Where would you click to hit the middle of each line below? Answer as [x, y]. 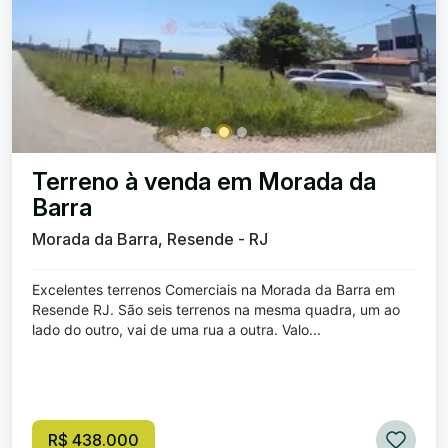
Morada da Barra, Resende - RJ [150, 239]
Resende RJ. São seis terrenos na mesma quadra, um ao [216, 309]
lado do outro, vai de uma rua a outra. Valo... [176, 329]
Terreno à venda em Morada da [204, 181]
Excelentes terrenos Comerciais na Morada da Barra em [213, 289]
